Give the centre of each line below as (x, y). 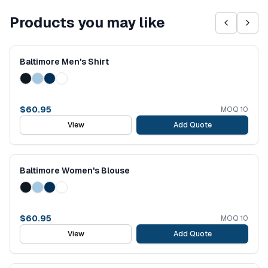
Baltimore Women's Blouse (75, 170)
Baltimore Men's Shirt (64, 62)
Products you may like (87, 22)
